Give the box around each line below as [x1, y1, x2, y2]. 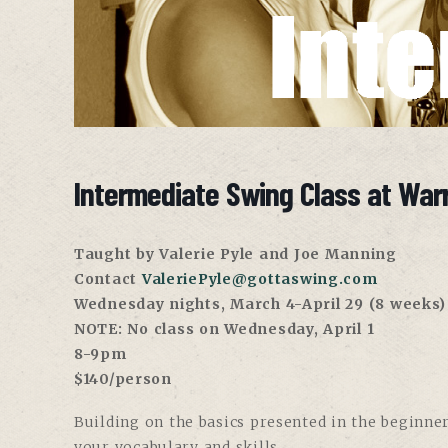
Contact [74, 269, 142, 288]
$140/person [74, 369, 172, 388]
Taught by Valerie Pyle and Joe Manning [74, 244, 397, 263]
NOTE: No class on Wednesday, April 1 [74, 319, 375, 338]
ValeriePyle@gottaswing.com [141, 269, 378, 288]
